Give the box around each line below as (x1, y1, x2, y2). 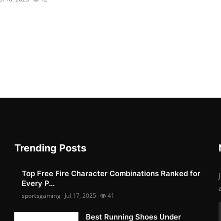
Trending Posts (14, 142, 87, 154)
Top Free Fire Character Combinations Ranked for (22, 168, 201, 178)
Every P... (22, 178, 55, 188)
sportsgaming (22, 191, 61, 200)
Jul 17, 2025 (65, 191, 97, 200)
